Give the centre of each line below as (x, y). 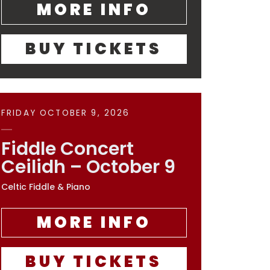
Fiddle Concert (67, 149)
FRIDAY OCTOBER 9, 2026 (66, 113)
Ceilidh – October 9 (88, 167)
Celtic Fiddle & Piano (46, 187)
